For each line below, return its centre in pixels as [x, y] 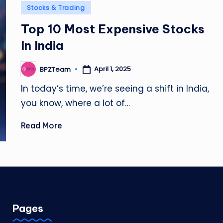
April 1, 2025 [113, 69]
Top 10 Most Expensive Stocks [113, 29]
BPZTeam [56, 69]
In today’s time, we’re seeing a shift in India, [115, 89]
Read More [42, 125]
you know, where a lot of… [76, 103]
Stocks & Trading [56, 8]
